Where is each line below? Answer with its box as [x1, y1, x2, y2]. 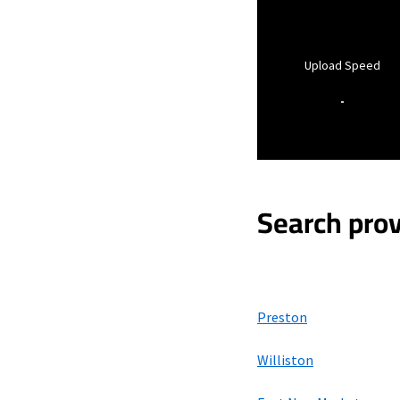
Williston [257, 351, 313, 369]
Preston [257, 308, 307, 326]
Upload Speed [304, 57, 380, 73]
